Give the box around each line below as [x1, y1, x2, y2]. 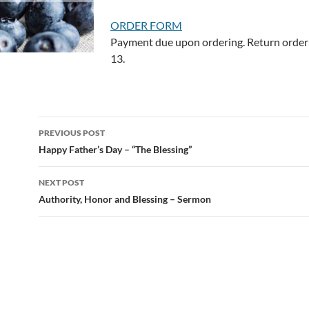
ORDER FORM [110, 19, 182, 32]
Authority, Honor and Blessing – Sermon [39, 193, 211, 205]
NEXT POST [39, 177, 84, 188]
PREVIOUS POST [39, 128, 105, 138]
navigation [38, 141, 123, 163]
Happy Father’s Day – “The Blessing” [39, 143, 192, 155]
